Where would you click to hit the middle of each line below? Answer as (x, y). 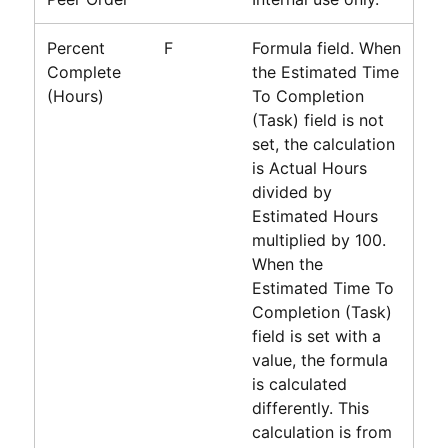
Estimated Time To (322, 287)
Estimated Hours (314, 215)
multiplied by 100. (318, 239)
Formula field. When (326, 47)
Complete (83, 71)
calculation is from (321, 431)
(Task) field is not (317, 119)
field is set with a (316, 335)
